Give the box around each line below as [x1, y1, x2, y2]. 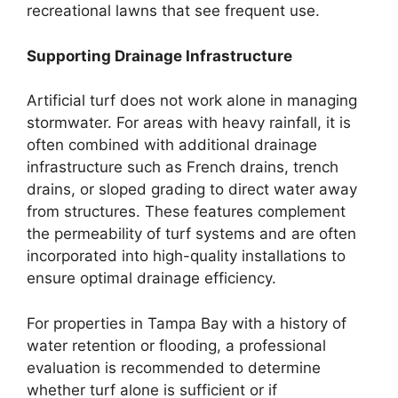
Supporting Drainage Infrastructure [27, 46, 292, 65]
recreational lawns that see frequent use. [27, 2, 320, 20]
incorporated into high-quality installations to [27, 247, 346, 265]
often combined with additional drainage [27, 136, 317, 154]
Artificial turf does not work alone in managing [27, 92, 357, 109]
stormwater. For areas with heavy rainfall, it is [27, 114, 351, 131]
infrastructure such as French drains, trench [27, 158, 338, 176]
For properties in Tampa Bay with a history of [27, 314, 346, 332]
